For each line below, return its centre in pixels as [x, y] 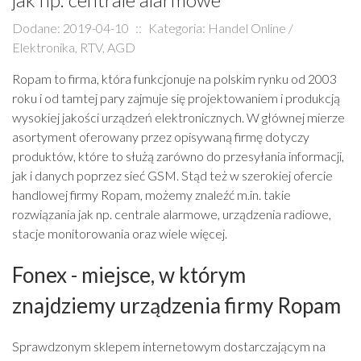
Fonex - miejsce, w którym [129, 275]
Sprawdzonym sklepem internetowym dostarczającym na [169, 346]
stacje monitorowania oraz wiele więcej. [120, 233]
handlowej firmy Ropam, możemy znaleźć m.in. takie [151, 195]
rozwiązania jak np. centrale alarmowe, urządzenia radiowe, [172, 214]
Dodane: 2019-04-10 [71, 28]
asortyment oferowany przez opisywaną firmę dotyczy [161, 137]
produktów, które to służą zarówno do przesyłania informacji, [178, 156]
